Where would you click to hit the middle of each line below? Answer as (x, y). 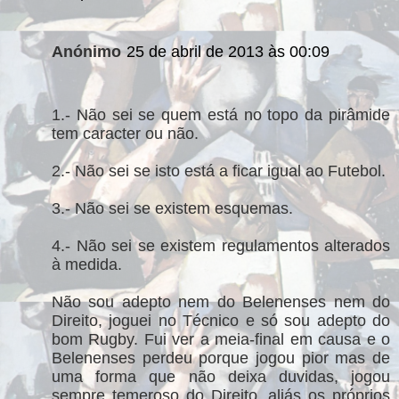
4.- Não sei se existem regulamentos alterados (221, 246)
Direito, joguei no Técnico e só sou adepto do (221, 321)
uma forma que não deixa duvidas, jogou (221, 377)
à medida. (87, 265)
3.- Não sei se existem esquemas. (172, 209)
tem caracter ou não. (125, 134)
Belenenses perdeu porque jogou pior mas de (221, 358)
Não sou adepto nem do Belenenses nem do (221, 302)
